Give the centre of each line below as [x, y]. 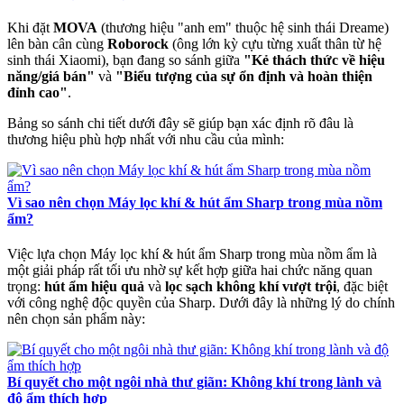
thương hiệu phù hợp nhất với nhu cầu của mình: [146, 140]
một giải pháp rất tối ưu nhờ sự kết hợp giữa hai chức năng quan [190, 271]
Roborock [138, 44]
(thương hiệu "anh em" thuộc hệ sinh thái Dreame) [243, 28]
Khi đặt [30, 28]
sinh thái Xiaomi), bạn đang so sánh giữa [125, 60]
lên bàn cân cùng [57, 44]
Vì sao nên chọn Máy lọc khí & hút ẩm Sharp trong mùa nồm [195, 203]
